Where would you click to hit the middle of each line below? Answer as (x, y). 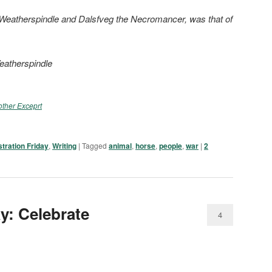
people (171, 146)
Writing (64, 146)
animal (120, 146)
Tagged (94, 146)
